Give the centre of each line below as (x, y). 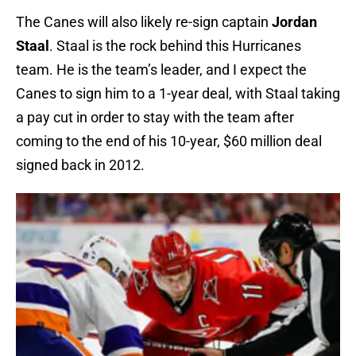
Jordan (293, 22)
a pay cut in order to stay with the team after (155, 118)
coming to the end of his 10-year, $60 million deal (169, 141)
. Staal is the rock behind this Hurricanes (175, 46)
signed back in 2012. (80, 165)
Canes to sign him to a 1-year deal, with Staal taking (178, 94)
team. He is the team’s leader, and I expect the (161, 70)
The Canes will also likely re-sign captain (142, 22)
